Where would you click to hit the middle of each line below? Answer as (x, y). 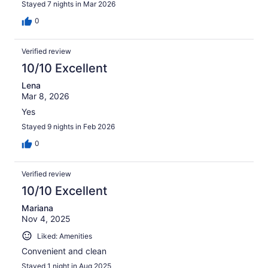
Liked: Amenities (65, 236)
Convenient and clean (64, 251)
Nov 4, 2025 (46, 218)
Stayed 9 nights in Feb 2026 (68, 126)
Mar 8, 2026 (45, 96)
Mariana (37, 208)
